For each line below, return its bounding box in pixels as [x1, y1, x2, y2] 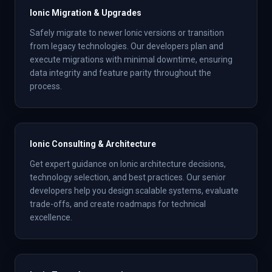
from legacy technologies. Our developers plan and [30, 41, 223, 51]
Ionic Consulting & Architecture [30, 139, 156, 149]
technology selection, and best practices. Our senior [30, 172, 226, 182]
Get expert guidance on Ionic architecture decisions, [30, 159, 226, 169]
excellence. [30, 212, 72, 222]
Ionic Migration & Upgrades [30, 8, 141, 18]
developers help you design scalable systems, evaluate [30, 186, 239, 195]
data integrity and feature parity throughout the [30, 68, 211, 78]
